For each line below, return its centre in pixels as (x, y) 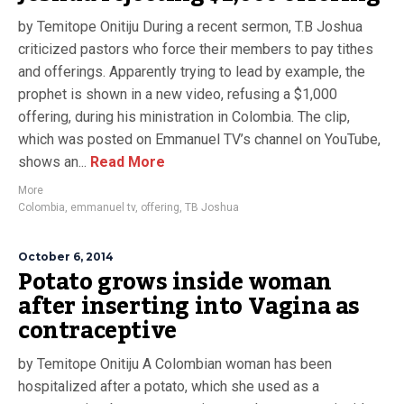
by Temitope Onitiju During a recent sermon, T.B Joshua (190, 27)
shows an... (52, 162)
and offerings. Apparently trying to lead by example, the (192, 72)
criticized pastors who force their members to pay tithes (196, 49)
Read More (126, 162)
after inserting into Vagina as (189, 307)
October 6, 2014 (66, 257)
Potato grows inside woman (175, 282)
